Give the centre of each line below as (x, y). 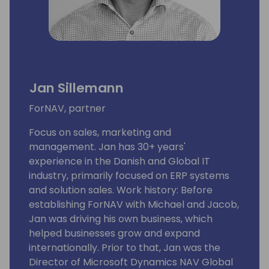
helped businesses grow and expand (114, 233)
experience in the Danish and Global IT (119, 161)
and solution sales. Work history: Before (121, 190)
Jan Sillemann (77, 88)
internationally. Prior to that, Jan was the (125, 247)
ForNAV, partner (67, 108)
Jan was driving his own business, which (121, 219)
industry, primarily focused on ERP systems (129, 175)
